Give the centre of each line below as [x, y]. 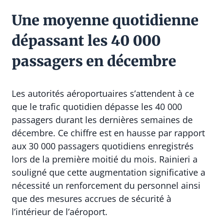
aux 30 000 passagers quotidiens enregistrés [103, 146]
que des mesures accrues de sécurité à [91, 198]
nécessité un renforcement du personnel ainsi [106, 185]
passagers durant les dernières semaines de [102, 119]
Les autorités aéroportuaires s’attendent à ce [103, 93]
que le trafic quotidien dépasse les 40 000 [97, 106]
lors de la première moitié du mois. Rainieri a [105, 159]
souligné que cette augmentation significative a [109, 172]
